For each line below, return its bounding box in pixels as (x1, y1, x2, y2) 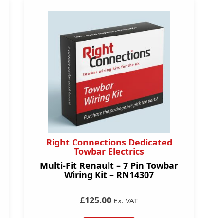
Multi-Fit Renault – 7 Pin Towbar (40, 160, 178, 171)
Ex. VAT (111, 196, 138, 205)
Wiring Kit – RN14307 (64, 169, 154, 181)
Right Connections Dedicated (46, 136, 172, 148)
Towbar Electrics (74, 145, 144, 157)
